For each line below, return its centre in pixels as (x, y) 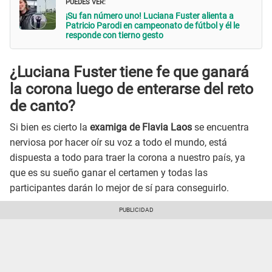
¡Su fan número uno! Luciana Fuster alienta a (150, 15)
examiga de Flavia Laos (140, 127)
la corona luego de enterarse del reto (131, 89)
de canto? (42, 106)
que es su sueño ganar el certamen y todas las (109, 172)
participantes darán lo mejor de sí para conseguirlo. (119, 188)
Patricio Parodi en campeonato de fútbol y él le (152, 25)
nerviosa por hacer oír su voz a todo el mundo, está (118, 142)
